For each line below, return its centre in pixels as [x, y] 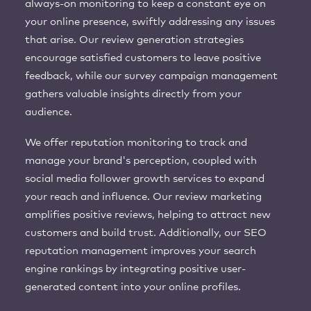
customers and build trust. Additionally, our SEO [146, 233]
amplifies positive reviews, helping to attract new [148, 215]
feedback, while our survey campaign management [151, 76]
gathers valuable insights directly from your [133, 94]
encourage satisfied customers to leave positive [143, 58]
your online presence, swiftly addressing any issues [150, 22]
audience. [49, 112]
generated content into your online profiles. [133, 287]
